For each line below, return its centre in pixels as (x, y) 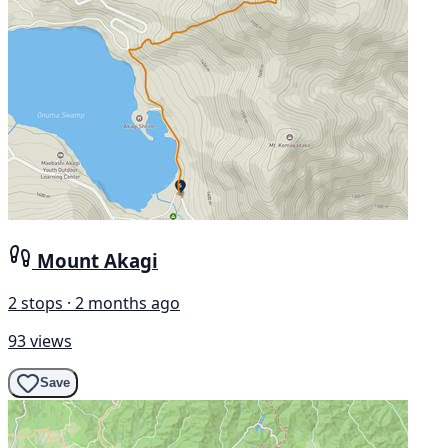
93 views (40, 340)
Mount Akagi (97, 260)
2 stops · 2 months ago (94, 302)
